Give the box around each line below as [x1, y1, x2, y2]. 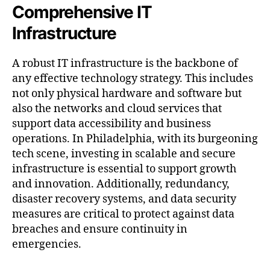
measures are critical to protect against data [12, 207, 234, 222]
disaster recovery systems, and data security [12, 192, 236, 207]
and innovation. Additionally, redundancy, [12, 177, 230, 192]
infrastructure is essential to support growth [12, 162, 236, 177]
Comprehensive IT [12, 2, 152, 23]
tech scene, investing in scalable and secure [12, 147, 236, 162]
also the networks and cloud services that [12, 102, 222, 116]
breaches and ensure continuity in [12, 222, 187, 237]
